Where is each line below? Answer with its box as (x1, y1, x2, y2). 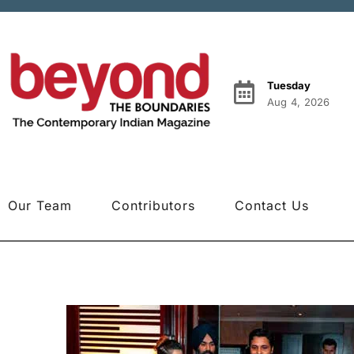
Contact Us (235, 197, 309, 213)
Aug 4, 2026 (266, 95, 330, 108)
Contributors (111, 197, 195, 213)
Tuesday (266, 78, 311, 92)
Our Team (8, 197, 72, 213)
